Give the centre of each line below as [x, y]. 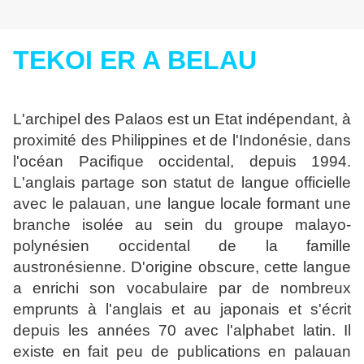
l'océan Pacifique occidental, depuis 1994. [182, 162]
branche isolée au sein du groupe [154, 225]
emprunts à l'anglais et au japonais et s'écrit [182, 310]
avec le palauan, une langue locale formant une [182, 204]
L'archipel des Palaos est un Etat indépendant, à [182, 119]
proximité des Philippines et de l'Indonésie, [165, 141]
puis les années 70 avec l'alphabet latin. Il [191, 331]
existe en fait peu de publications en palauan [182, 352]
